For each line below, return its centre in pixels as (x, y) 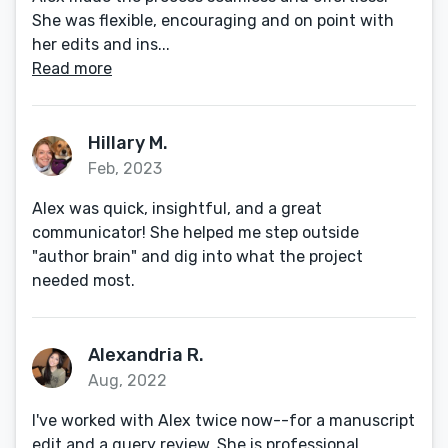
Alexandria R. (146, 355)
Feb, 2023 (125, 168)
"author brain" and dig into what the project (197, 256)
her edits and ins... (101, 44)
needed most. (83, 280)
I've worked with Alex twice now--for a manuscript (223, 420)
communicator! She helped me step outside (195, 232)
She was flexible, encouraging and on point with (213, 20)
